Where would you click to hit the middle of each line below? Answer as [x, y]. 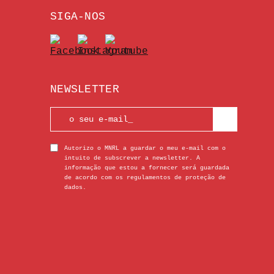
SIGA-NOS [78, 17]
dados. [75, 188]
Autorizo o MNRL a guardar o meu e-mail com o [145, 149]
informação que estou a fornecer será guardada [147, 168]
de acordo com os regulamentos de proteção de [145, 178]
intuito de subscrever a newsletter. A [132, 158]
